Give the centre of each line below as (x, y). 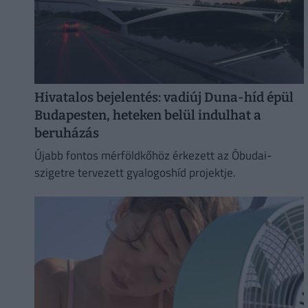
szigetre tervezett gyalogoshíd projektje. (135, 172)
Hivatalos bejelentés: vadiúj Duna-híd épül (164, 98)
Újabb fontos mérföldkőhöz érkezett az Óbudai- (153, 155)
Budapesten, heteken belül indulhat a (147, 115)
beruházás (66, 133)
